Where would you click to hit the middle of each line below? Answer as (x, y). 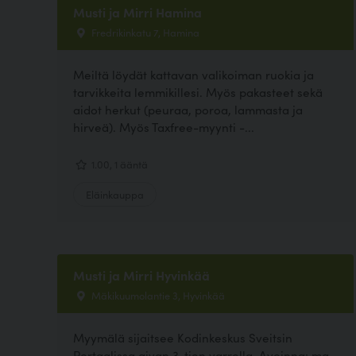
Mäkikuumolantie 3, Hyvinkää (157, 294)
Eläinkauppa (115, 193)
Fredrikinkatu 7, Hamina (144, 32)
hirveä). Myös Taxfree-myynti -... (164, 127)
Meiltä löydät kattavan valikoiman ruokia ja (193, 75)
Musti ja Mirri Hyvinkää (141, 275)
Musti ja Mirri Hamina (137, 12)
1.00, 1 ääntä (118, 163)
